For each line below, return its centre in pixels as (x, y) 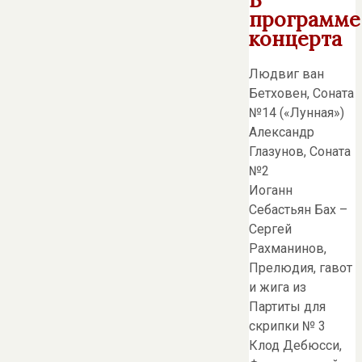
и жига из (278, 288)
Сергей (270, 229)
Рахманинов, (288, 249)
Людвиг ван (286, 74)
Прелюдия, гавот (301, 268)
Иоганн (271, 191)
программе (305, 19)
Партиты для (287, 307)
